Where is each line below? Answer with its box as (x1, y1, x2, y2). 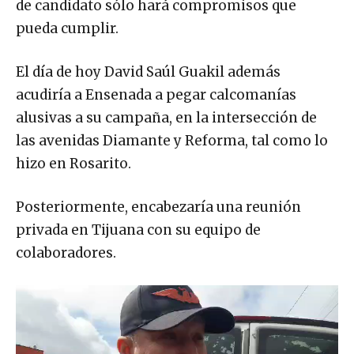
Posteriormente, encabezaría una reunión (16, 198, 301, 216)
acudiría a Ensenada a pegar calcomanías (16, 85, 296, 104)
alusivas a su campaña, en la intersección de (16, 108, 317, 126)
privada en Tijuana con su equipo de (16, 220, 261, 239)
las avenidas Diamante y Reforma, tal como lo (16, 131, 328, 149)
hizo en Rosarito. (16, 154, 131, 172)
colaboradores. (16, 243, 116, 262)
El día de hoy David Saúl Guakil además (16, 62, 281, 81)
